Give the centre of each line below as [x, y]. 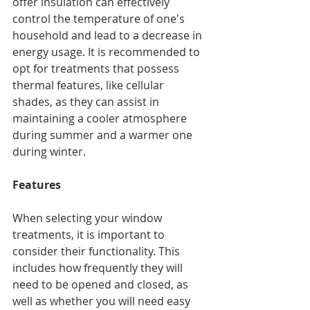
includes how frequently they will [99, 268]
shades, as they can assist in [87, 102]
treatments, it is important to [90, 235]
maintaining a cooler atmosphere [101, 119]
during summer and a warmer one [104, 135]
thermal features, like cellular [90, 85]
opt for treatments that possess [97, 69]
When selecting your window [89, 218]
